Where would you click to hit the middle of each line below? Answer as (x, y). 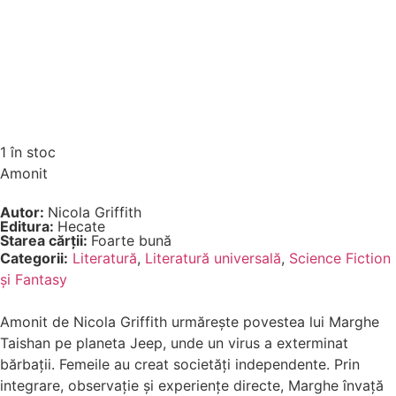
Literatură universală (213, 258)
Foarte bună (131, 240)
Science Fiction (340, 258)
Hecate (81, 226)
